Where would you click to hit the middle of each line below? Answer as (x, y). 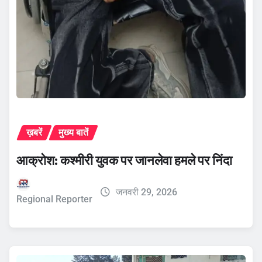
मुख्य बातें (73, 133)
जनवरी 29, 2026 (146, 192)
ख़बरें (34, 133)
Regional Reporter (54, 199)
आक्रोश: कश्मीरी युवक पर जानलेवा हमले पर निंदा (124, 161)
